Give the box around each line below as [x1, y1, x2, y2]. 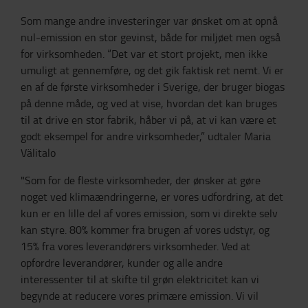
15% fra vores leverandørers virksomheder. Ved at [21, 239, 250, 254]
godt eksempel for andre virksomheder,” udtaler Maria [21, 129, 271, 144]
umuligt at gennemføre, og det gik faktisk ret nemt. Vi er [21, 63, 284, 78]
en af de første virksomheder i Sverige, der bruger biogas [21, 79, 285, 94]
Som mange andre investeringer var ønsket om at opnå [21, 13, 278, 28]
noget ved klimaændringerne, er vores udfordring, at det [21, 189, 283, 204]
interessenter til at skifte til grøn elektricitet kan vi [21, 272, 259, 287]
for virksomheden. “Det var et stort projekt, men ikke [21, 46, 267, 61]
